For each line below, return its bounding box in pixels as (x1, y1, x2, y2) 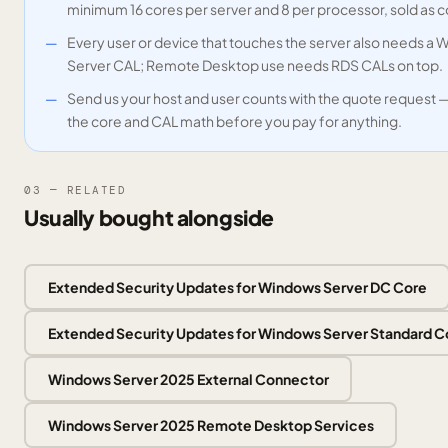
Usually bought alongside (24, 204, 274, 231)
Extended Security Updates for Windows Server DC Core (47, 277, 427, 296)
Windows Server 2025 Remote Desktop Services (47, 415, 374, 434)
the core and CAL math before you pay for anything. (67, 112, 402, 130)
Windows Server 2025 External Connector (47, 369, 329, 388)
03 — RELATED (24, 183, 127, 197)
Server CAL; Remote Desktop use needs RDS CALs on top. (67, 56, 443, 74)
